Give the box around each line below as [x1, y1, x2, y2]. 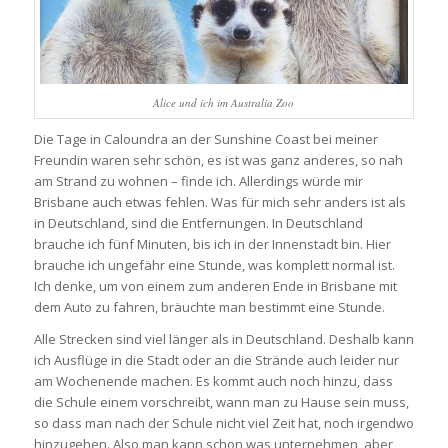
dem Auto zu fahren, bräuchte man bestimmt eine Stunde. [33, 297, 385, 316]
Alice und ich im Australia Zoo [153, 94, 295, 110]
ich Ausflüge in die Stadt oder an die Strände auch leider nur [33, 350, 399, 369]
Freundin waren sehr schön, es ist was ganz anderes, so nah [33, 150, 403, 169]
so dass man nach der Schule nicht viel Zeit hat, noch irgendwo [33, 413, 414, 432]
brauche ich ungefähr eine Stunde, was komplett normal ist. [33, 255, 395, 274]
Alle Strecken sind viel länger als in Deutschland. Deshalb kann [33, 329, 414, 348]
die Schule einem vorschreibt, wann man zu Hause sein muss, [33, 392, 409, 411]
